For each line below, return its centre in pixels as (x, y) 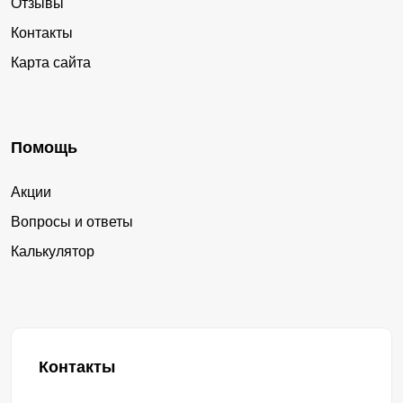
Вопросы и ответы (72, 222)
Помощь (44, 148)
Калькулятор (53, 252)
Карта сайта (51, 63)
